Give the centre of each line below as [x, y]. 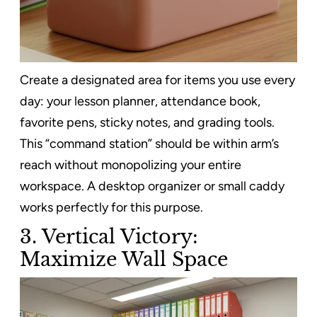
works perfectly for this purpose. [111, 207]
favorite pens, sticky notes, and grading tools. [147, 122]
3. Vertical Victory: [109, 236]
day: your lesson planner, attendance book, [140, 101]
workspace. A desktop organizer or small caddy [152, 186]
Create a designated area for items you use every [157, 80]
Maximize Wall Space [124, 259]
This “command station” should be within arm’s [149, 143]
